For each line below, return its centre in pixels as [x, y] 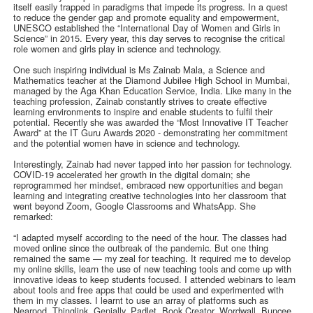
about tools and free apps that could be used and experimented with [149, 290]
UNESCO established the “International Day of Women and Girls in [147, 28]
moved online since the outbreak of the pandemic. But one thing [141, 248]
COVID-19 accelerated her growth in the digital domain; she [132, 175]
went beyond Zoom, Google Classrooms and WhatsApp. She [135, 206]
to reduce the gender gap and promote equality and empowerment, [147, 17]
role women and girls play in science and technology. [118, 49]
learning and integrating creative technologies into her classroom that [150, 196]
